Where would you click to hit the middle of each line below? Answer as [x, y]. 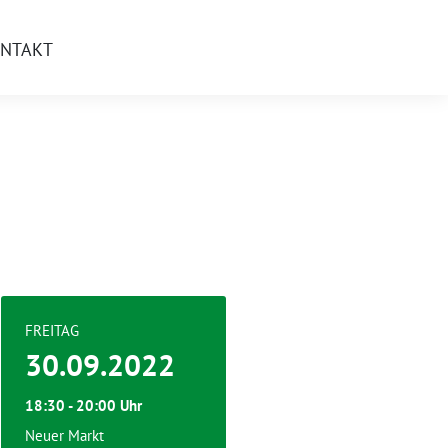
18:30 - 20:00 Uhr [83, 405]
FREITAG [52, 330]
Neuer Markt [64, 435]
